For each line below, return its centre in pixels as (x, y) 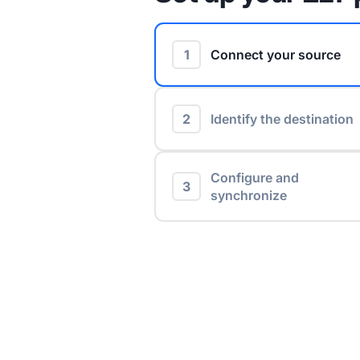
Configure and (255, 178)
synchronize (249, 196)
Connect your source (276, 55)
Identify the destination (282, 119)
